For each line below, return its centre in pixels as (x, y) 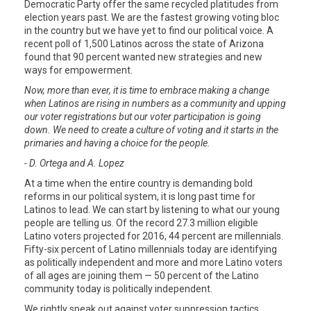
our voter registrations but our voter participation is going (143, 117)
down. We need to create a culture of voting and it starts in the (151, 130)
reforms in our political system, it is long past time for (140, 197)
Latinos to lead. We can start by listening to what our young (152, 210)
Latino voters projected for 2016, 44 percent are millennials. (154, 236)
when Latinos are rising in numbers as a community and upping (155, 104)
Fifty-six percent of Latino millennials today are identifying (151, 250)
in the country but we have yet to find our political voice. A (149, 31)
